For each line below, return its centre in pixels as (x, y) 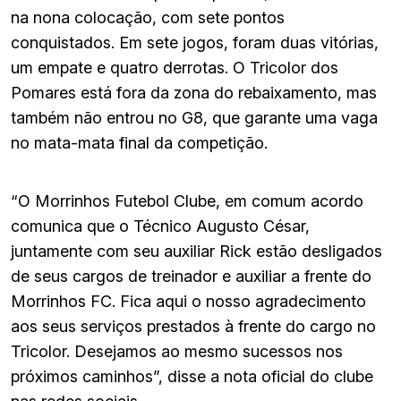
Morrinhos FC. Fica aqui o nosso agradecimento (188, 302)
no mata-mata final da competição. (139, 143)
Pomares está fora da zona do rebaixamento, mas (194, 93)
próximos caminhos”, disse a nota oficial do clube (192, 377)
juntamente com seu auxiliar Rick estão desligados (196, 252)
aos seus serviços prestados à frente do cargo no (193, 327)
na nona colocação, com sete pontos (148, 18)
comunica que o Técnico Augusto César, (160, 226)
